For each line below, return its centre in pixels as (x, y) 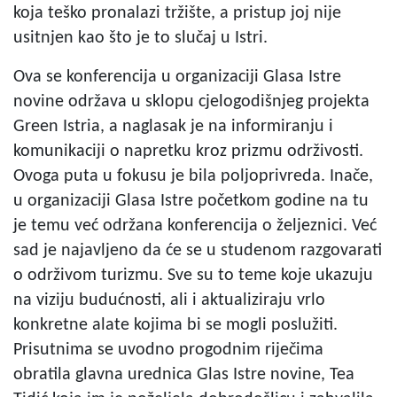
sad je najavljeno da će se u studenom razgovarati (198, 250)
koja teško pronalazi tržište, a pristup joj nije (177, 13)
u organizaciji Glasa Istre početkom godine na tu (191, 201)
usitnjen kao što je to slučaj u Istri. (140, 38)
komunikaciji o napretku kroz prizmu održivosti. (188, 151)
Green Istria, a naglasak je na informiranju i (173, 126)
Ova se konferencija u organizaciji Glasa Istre (177, 77)
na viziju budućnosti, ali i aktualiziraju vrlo (169, 300)
